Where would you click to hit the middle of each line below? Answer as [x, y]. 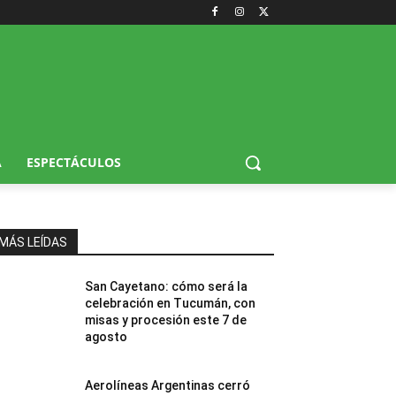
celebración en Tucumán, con [171, 303]
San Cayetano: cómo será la [167, 286]
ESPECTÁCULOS [74, 162]
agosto [107, 336]
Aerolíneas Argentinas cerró [168, 385]
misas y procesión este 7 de [166, 320]
